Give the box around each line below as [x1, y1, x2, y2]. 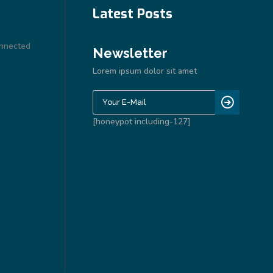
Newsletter [93, 44, 168, 61]
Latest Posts [93, 4, 172, 23]
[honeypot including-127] [93, 115, 191, 127]
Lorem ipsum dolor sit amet [93, 65, 197, 77]
